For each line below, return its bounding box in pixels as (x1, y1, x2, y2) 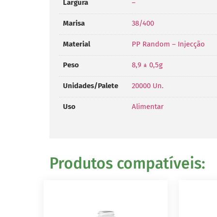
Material (63, 40, 90, 49)
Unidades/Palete (63, 81, 118, 91)
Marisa (63, 19, 85, 28)
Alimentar (132, 102, 164, 111)
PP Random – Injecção (132, 40, 205, 49)
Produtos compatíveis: (49, 154, 205, 173)
